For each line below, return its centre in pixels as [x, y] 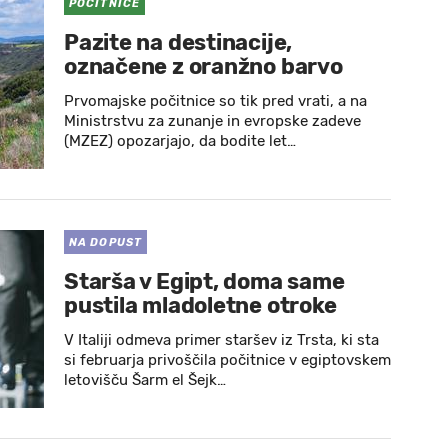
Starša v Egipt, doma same [204, 281]
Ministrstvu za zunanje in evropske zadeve [212, 121]
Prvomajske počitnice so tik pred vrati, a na [215, 101]
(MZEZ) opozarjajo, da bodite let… [180, 141]
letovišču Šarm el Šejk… [145, 380]
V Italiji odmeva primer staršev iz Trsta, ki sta [221, 340]
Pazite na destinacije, [178, 42]
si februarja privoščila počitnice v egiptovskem [227, 360]
